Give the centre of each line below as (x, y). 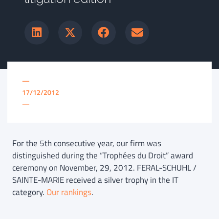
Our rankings (69, 192)
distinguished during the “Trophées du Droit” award (103, 156)
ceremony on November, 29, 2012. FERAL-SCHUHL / (104, 168)
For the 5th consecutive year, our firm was (87, 143)
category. (29, 192)
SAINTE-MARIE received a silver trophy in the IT (95, 180)
